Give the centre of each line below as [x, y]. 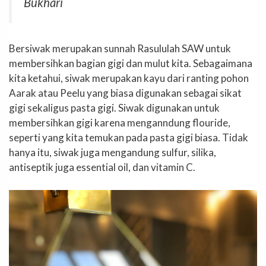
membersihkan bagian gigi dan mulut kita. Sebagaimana [131, 64]
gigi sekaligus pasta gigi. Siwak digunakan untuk [114, 108]
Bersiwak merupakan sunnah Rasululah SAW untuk [120, 49]
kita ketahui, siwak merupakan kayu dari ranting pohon [129, 78]
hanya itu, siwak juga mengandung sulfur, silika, [113, 153]
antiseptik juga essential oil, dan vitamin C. [102, 167]
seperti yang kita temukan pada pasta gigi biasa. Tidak [129, 138]
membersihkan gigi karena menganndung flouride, [120, 123]
